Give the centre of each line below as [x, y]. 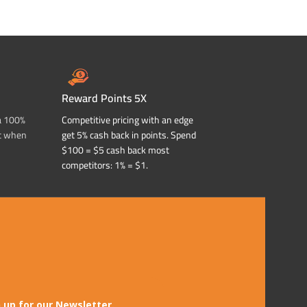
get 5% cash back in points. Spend [129, 135]
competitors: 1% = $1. [105, 165]
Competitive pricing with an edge [127, 120]
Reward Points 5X [104, 98]
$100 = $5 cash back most [115, 150]
